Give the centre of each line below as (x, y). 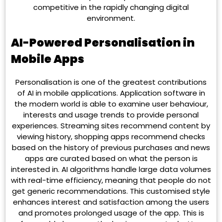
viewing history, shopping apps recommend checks (111, 137)
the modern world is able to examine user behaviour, (111, 104)
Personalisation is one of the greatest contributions (111, 82)
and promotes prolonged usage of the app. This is (111, 213)
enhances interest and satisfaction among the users (111, 202)
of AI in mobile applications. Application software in (111, 93)
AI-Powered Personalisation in (103, 43)
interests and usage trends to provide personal (111, 115)
